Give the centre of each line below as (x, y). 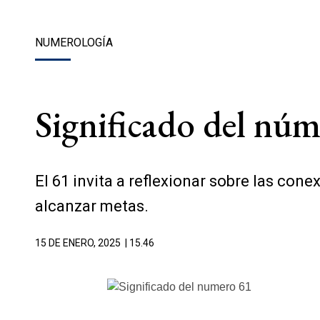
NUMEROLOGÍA (74, 42)
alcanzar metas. (92, 206)
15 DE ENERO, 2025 (78, 243)
